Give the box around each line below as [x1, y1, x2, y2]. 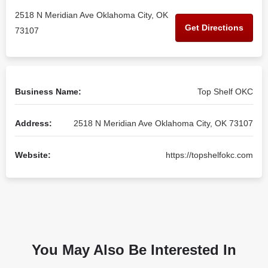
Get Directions [185, 22, 243, 32]
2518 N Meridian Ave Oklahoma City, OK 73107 [74, 118, 253, 128]
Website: [15, 150, 51, 160]
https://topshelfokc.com [166, 150, 253, 160]
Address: [15, 118, 52, 128]
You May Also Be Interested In [32, 242, 236, 258]
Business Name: [15, 87, 81, 96]
